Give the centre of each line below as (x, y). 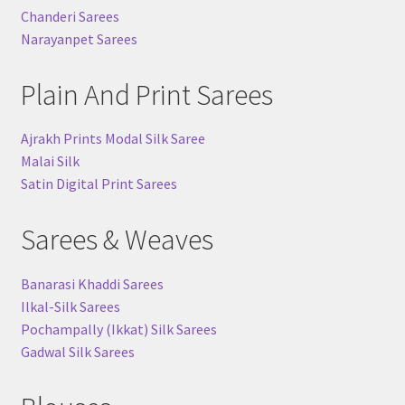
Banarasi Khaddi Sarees (92, 283)
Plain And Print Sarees (146, 94)
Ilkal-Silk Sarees (70, 306)
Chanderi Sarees (70, 16)
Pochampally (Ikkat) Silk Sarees (118, 329)
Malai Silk (50, 161)
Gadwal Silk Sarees (77, 351)
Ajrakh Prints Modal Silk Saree (113, 139)
